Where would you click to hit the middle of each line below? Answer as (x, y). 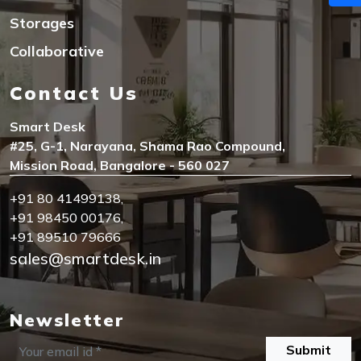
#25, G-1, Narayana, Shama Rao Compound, (147, 146)
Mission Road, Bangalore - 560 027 (120, 165)
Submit (309, 350)
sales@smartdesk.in (85, 258)
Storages (42, 23)
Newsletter (67, 320)
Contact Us (74, 93)
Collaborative (57, 51)
